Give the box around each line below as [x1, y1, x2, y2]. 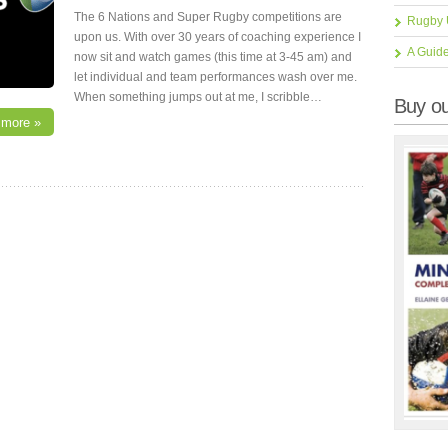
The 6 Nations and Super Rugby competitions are [74, 10, 342, 24]
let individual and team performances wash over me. [74, 70, 357, 84]
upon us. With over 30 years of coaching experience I [74, 30, 361, 44]
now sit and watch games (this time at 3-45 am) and [74, 50, 352, 64]
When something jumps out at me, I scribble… [74, 90, 322, 104]
